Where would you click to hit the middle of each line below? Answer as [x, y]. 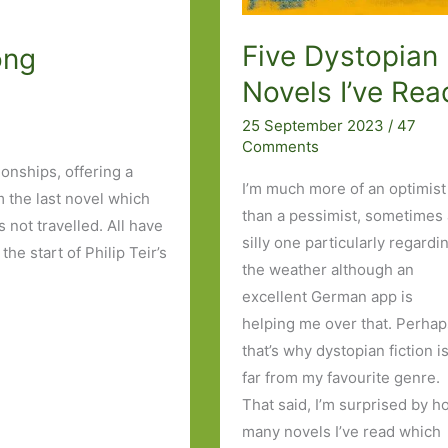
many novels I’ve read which [342, 432]
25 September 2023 [315, 126]
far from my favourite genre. [341, 378]
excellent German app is [328, 297]
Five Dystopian [340, 55]
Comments [281, 147]
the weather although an [328, 270]
